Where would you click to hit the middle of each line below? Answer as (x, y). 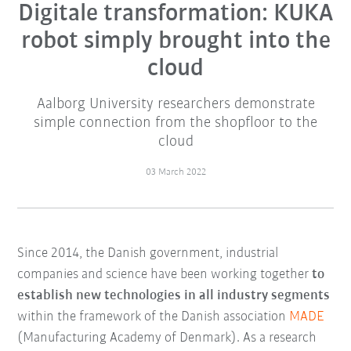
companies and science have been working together (165, 275)
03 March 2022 (175, 172)
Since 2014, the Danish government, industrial (148, 254)
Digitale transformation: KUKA (175, 14)
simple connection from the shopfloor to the (175, 123)
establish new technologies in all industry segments (174, 296)
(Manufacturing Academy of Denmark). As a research (167, 338)
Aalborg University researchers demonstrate (175, 105)
